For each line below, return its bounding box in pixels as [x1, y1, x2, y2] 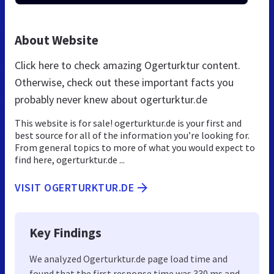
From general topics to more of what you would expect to [15, 141, 255, 154]
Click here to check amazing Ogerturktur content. [15, 57, 240, 72]
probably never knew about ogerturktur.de [15, 92, 207, 106]
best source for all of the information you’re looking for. [15, 128, 250, 141]
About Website [15, 31, 98, 48]
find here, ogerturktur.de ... [15, 153, 125, 166]
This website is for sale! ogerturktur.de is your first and [15, 116, 242, 129]
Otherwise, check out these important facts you [15, 75, 234, 89]
